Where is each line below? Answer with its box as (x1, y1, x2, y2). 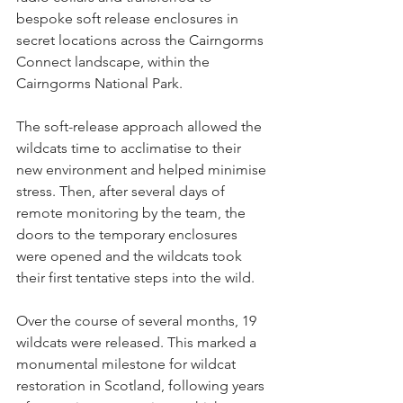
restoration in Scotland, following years (16, 377, 268, 395)
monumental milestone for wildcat (16, 355, 239, 373)
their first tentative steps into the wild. (16, 269, 258, 287)
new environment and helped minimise (16, 161, 270, 179)
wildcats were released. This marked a (16, 334, 260, 352)
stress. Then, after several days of (16, 183, 228, 201)
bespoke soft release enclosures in (16, 10, 242, 28)
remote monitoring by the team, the (16, 204, 249, 222)
